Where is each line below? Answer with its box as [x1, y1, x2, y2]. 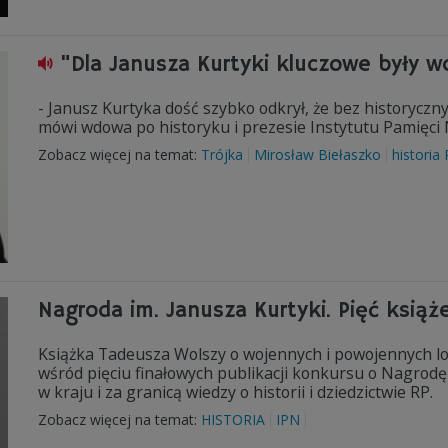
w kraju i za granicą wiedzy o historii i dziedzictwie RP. [38, 381, 433, 403]
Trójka [201, 145, 243, 164]
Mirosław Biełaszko [254, 145, 381, 164]
